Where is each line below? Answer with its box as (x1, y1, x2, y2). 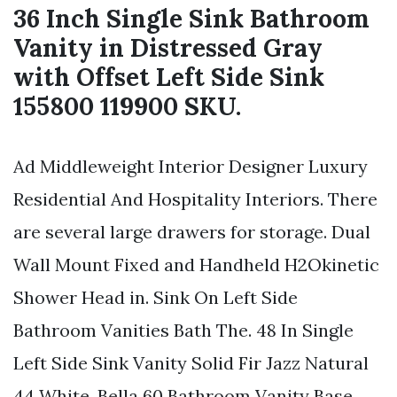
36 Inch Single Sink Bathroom (13, 3, 370, 35)
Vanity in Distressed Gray (13, 32, 323, 65)
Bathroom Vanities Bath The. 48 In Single (13, 319, 354, 342)
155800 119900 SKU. (13, 90, 241, 123)
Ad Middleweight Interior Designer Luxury (13, 155, 368, 178)
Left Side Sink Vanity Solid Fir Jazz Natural (13, 352, 369, 375)
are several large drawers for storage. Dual (13, 221, 370, 244)
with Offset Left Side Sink (13, 61, 324, 94)
